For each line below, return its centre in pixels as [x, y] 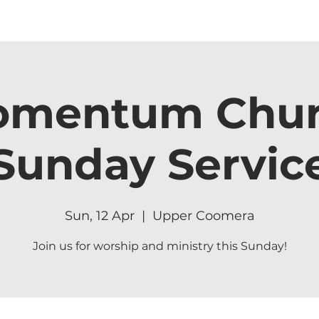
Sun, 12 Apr [99, 216]
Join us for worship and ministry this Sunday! [159, 246]
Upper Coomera [203, 216]
